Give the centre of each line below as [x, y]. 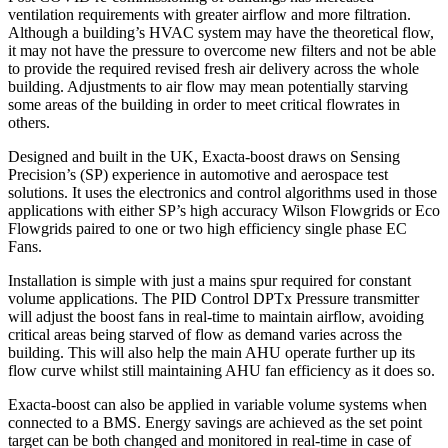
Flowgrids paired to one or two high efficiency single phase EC [207, 228]
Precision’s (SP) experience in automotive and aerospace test [198, 174]
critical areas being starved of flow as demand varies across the [205, 334]
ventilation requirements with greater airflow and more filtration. [209, 14]
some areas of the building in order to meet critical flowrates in [204, 104]
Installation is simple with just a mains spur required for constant [209, 280]
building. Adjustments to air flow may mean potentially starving [208, 86]
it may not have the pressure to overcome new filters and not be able [222, 50]
